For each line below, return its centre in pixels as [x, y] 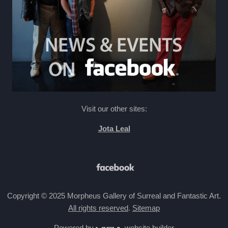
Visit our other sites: [114, 108]
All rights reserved [98, 208]
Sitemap [146, 208]
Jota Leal [114, 128]
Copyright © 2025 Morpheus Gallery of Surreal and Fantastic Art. [114, 195]
